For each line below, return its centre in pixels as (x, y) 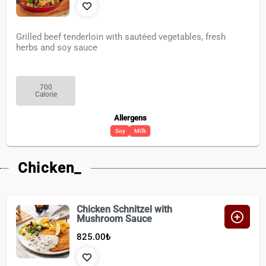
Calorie (46, 94)
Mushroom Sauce (115, 219)
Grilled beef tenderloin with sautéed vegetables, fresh (121, 37)
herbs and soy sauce (57, 48)
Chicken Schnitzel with (125, 210)
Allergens (130, 118)
